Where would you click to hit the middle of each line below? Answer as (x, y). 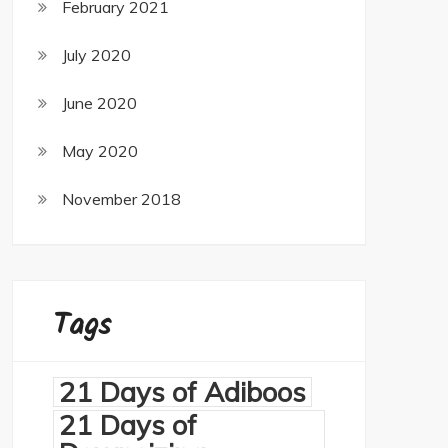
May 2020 (100, 151)
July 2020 (96, 55)
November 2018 (121, 199)
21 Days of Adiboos (182, 391)
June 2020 (99, 103)
